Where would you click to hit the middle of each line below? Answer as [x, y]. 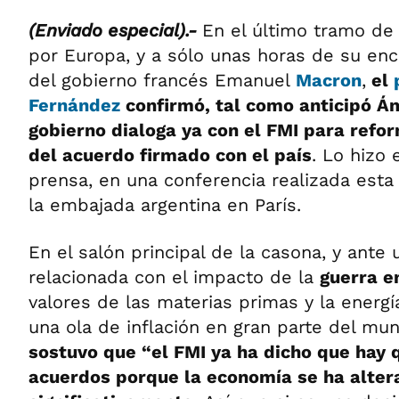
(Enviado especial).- [115, 30]
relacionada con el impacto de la [174, 277]
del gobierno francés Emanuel [162, 80]
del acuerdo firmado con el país [170, 155]
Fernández [74, 105]
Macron [329, 80]
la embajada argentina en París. [165, 205]
